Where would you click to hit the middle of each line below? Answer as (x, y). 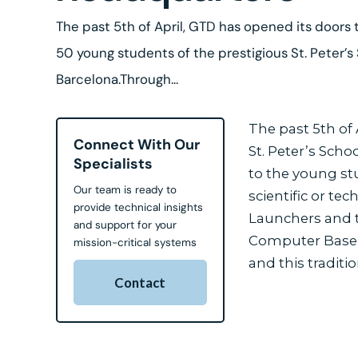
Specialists (113, 164)
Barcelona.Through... (117, 80)
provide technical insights (139, 208)
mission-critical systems (135, 243)
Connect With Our (137, 145)
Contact (140, 282)
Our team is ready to (125, 190)
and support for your (125, 225)
